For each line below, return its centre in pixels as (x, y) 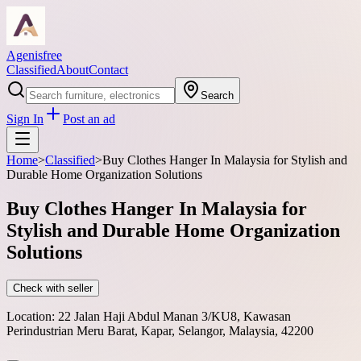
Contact (108, 70)
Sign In (25, 119)
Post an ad (89, 119)
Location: (31, 316)
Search (217, 95)
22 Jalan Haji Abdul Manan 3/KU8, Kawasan (174, 316)
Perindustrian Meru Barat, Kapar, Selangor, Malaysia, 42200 (160, 330)
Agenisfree (34, 55)
